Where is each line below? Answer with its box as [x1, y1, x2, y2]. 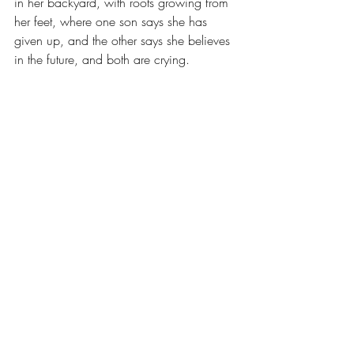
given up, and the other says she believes [14, 32, 234, 49]
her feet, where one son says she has [14, 13, 211, 30]
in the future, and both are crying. [14, 51, 190, 68]
